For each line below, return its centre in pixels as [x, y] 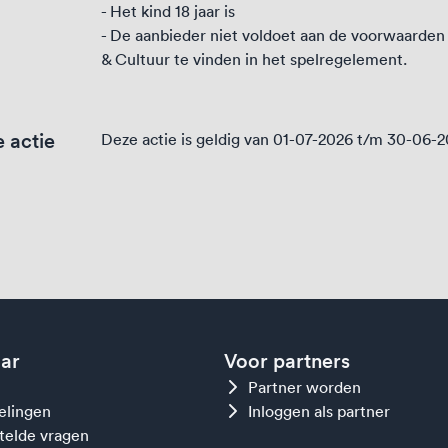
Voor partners [287, 361]
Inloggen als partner [319, 411]
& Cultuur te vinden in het [196, 59]
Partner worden [304, 387]
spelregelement [347, 59]
